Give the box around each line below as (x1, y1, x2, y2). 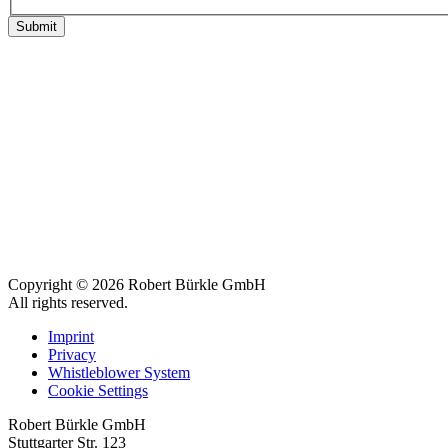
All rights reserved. (8, 294, 128, 312)
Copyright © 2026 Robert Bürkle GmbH (8, 276, 266, 294)
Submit (16, 19, 57, 35)
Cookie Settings (48, 382, 148, 400)
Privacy (48, 346, 96, 364)
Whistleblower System (48, 364, 190, 382)
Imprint (48, 328, 94, 346)
